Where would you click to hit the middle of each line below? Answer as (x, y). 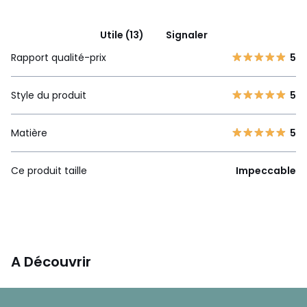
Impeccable (266, 170)
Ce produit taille (49, 170)
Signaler (186, 35)
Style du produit (49, 95)
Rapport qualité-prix (59, 57)
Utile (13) (122, 35)
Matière (29, 133)
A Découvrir (51, 261)
